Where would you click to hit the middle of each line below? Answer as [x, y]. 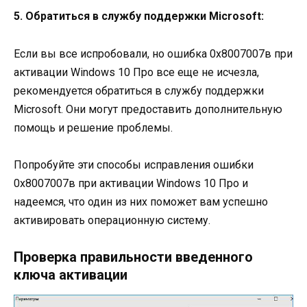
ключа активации [71, 274]
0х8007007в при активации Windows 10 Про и [131, 183]
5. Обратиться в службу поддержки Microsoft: [139, 16]
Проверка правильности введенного [133, 257]
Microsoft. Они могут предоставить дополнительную [148, 109]
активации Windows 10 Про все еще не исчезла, [136, 72]
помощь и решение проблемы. [93, 127]
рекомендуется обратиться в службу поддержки [139, 90]
